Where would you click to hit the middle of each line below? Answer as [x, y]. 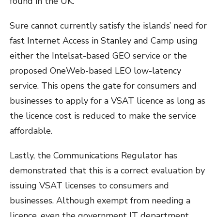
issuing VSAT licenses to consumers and [89, 186]
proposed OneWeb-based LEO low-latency [95, 71]
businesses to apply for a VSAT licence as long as [108, 101]
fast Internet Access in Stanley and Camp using [104, 41]
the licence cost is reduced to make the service [103, 116]
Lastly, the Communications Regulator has [93, 156]
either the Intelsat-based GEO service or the [98, 56]
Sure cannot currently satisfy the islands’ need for [108, 26]
